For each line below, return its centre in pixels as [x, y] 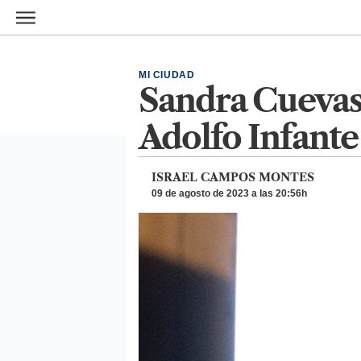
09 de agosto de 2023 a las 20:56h [229, 193]
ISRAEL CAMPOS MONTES [233, 177]
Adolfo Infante [248, 137]
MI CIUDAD [167, 75]
